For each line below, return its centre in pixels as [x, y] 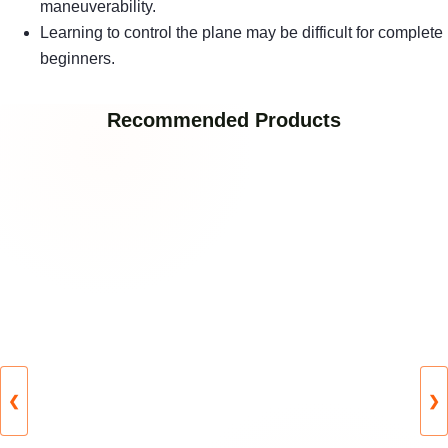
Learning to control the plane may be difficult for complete [241, 33]
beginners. [77, 59]
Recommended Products [224, 120]
